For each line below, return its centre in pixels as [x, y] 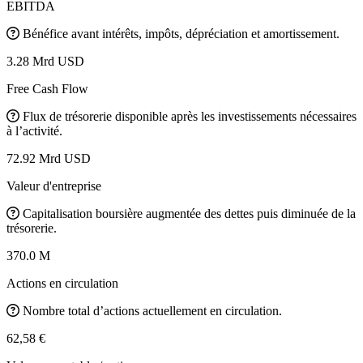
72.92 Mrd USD [49, 158]
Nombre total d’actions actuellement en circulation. [152, 310]
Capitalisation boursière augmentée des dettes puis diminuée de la [189, 213]
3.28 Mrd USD [45, 61]
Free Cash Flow [47, 88]
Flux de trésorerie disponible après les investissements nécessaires [190, 116]
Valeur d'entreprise [54, 186]
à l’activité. [34, 130]
